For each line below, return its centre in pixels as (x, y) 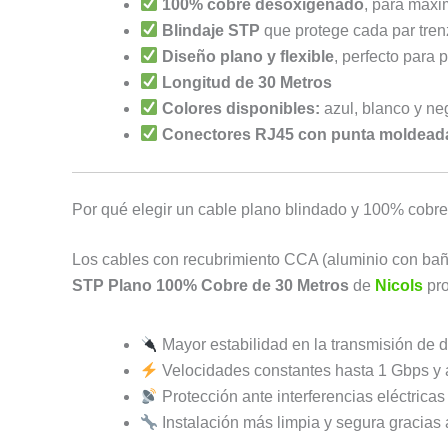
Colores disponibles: (241, 108)
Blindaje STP (211, 30)
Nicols (399, 285)
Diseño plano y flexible (248, 56)
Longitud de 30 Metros (247, 82)
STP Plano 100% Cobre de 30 (182, 285)
